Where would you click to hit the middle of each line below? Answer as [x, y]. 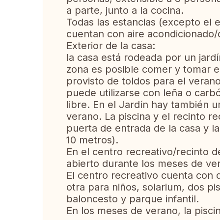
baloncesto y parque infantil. [133, 199]
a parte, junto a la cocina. [125, 10]
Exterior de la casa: [111, 46]
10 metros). [92, 140]
